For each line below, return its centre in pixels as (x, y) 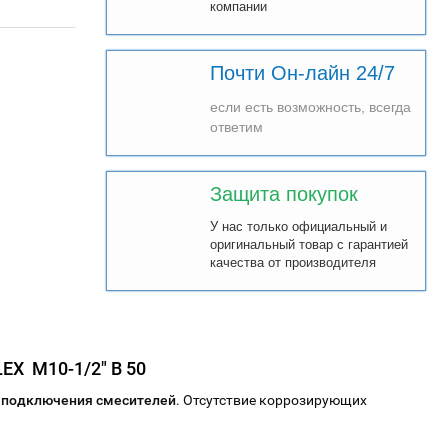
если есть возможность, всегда (310, 107)
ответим (236, 127)
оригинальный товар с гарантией (308, 244)
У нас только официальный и (298, 226)
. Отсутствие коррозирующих (272, 400)
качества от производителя (292, 262)
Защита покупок (283, 194)
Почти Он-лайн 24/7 (302, 73)
